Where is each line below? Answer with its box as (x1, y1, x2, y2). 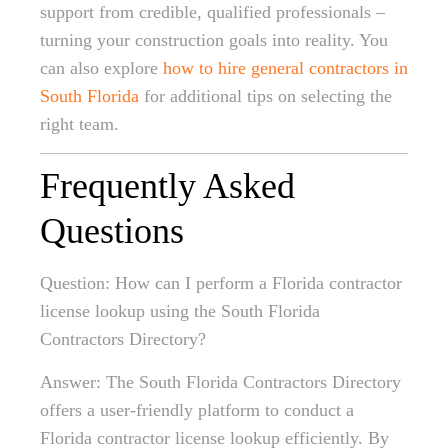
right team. (40, 114, 119, 134)
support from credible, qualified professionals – (40, 2, 385, 22)
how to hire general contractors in (163, 58, 408, 78)
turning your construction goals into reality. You (40, 30, 388, 50)
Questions (40, 211, 184, 251)
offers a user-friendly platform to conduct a (40, 400, 354, 420)
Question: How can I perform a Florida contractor (40, 273, 402, 293)
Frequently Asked (40, 166, 295, 206)
